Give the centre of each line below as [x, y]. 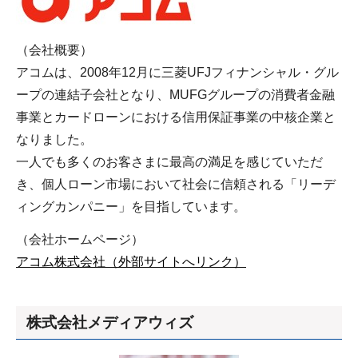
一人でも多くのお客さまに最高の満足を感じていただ [169, 161]
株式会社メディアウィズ [110, 322]
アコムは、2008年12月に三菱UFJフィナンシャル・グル [177, 72]
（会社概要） [54, 50]
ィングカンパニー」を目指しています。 [131, 206]
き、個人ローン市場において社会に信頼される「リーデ [176, 184]
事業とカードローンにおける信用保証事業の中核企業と [176, 117]
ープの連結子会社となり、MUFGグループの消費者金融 [175, 94]
